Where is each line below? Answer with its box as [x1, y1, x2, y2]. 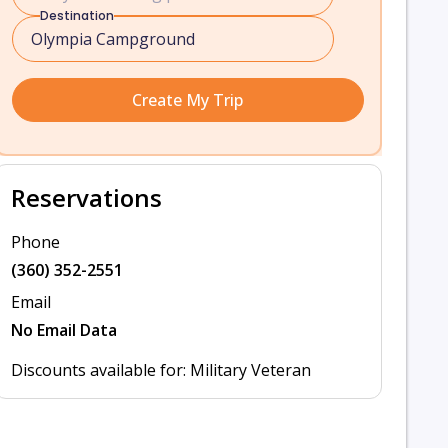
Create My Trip [132, 89, 244, 111]
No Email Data [10, 319, 117, 341]
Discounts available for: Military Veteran [10, 359, 311, 381]
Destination [39, 7, 114, 24]
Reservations [10, 181, 162, 214]
